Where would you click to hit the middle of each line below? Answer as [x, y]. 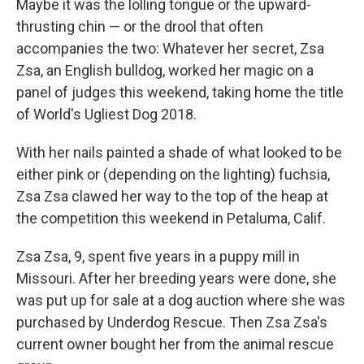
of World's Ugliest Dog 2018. [106, 115]
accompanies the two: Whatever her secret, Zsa [170, 49]
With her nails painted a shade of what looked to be [179, 153]
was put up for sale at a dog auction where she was [181, 301]
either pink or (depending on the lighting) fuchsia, [173, 175]
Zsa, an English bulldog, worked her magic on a [165, 71]
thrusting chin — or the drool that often [140, 27]
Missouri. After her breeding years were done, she [176, 279]
